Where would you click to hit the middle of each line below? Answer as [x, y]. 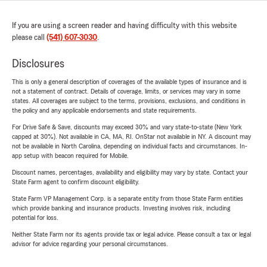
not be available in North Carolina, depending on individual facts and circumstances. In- [130, 146]
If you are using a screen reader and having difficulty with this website [124, 26]
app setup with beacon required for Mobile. [70, 156]
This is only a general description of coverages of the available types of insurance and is [129, 82]
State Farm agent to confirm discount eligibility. [76, 182]
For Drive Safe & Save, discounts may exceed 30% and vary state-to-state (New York [127, 127]
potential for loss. [35, 218]
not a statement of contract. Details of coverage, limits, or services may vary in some [126, 91]
